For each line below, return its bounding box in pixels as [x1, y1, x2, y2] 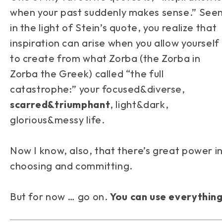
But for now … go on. [10, 190, 111, 203]
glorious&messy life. [10, 113, 105, 126]
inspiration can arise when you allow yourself [10, 37, 220, 49]
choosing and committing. [10, 160, 133, 172]
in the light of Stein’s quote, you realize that [10, 21, 217, 34]
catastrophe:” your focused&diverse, [10, 83, 185, 95]
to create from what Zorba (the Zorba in [10, 52, 203, 64]
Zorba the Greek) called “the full [10, 67, 164, 80]
